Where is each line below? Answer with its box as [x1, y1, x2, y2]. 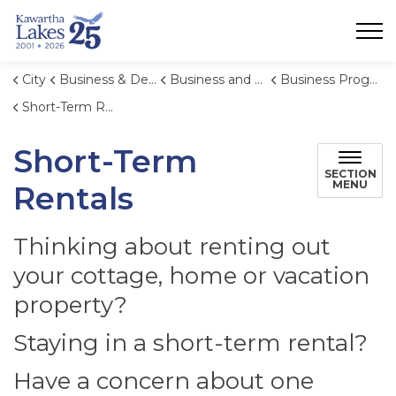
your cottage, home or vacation [13, 261, 369, 290]
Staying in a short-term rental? [13, 328, 368, 357]
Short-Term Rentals [22, 99, 105, 115]
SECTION [324, 167, 377, 180]
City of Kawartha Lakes [105, 10, 264, 27]
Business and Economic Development [170, 72, 255, 88]
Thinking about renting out [13, 232, 331, 261]
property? [13, 290, 127, 319]
